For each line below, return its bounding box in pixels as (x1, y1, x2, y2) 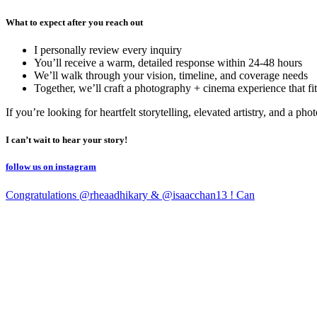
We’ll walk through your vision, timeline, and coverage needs (34, 69, 308, 82)
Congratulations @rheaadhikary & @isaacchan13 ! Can (6, 188, 255, 201)
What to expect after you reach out (6, 16, 143, 28)
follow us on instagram (6, 161, 96, 173)
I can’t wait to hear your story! (6, 134, 127, 146)
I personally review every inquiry (34, 44, 182, 57)
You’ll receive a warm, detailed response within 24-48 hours (34, 57, 302, 69)
